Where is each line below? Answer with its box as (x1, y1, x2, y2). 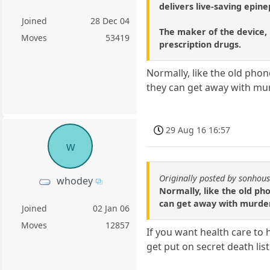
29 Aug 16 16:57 (166, 124, 231, 136)
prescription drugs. (159, 38, 242, 50)
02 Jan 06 (93, 202, 130, 214)
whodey (56, 174, 93, 187)
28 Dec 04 (90, 15, 130, 27)
